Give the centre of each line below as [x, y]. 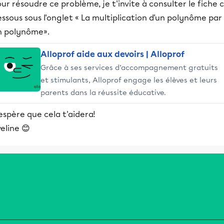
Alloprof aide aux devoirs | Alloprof [112, 54]
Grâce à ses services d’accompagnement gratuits [129, 67]
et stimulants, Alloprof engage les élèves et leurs [129, 80]
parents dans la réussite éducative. [103, 92]
